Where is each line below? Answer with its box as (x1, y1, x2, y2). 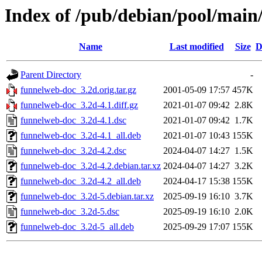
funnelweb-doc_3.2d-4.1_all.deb (20, 130, 141, 141)
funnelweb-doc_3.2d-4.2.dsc (20, 146, 126, 156)
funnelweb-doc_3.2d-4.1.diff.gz (20, 100, 138, 111)
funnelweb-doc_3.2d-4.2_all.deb (20, 176, 141, 187)
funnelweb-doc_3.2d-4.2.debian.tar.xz (20, 161, 161, 171)
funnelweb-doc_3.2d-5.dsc (20, 206, 119, 217)
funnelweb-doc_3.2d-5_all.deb (20, 222, 134, 232)
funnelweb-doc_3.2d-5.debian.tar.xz (20, 191, 154, 202)
